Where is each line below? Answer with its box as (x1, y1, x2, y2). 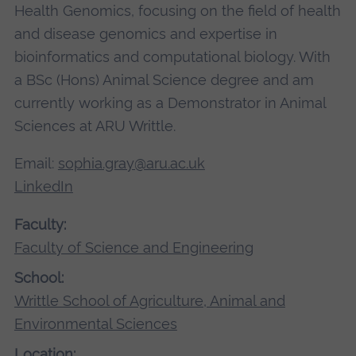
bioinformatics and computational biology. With (14, 48, 331, 66)
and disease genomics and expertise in (14, 25, 277, 43)
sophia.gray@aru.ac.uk (57, 155, 205, 172)
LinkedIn (14, 178, 73, 195)
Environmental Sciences (14, 315, 177, 332)
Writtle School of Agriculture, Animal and (14, 292, 285, 309)
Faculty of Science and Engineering (14, 238, 253, 256)
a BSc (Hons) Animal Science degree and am (14, 72, 314, 89)
